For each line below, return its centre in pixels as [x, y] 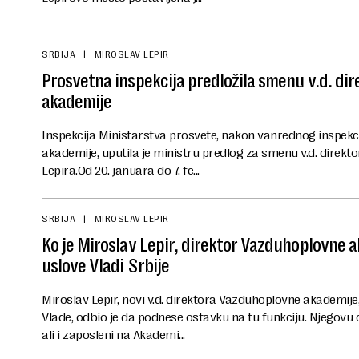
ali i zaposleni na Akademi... [113, 335]
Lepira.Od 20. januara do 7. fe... [121, 171]
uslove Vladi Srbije [105, 266]
